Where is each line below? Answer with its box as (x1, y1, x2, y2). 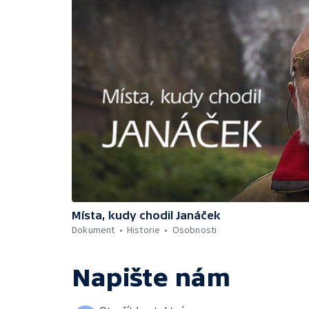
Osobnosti (172, 223, 217, 236)
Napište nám (72, 263, 230, 292)
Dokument (72, 223, 115, 236)
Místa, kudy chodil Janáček (72, 209, 221, 221)
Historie (126, 223, 161, 236)
